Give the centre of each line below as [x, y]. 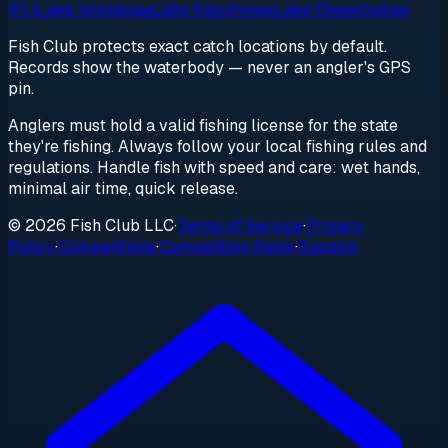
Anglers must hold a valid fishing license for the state [203, 126]
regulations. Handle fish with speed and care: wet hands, [214, 168]
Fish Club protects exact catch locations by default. [197, 47]
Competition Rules [227, 247]
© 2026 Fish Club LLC [91, 226]
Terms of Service [240, 226]
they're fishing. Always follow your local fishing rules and [217, 147]
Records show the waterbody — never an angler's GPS [209, 68]
